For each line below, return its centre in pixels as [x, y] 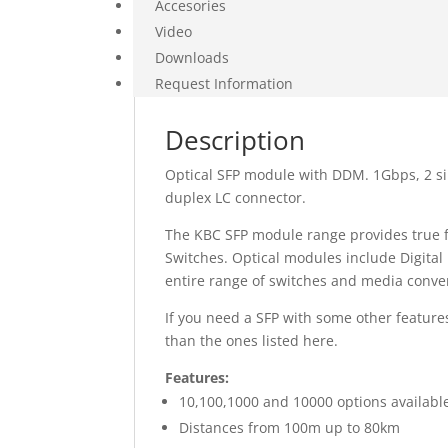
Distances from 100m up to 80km [290, 427]
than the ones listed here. [252, 340]
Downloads [192, 57]
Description [235, 140]
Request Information [224, 83]
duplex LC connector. [236, 197]
